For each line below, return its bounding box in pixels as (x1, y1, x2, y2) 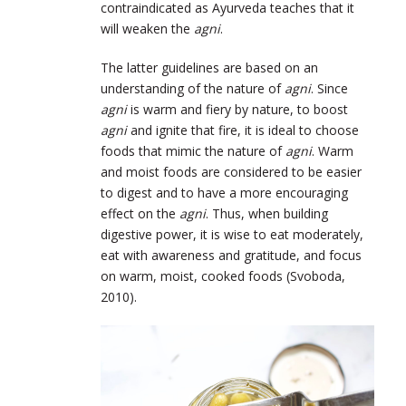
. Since (311, 79, 348, 97)
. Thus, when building (206, 204, 328, 222)
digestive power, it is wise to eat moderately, (101, 225, 363, 243)
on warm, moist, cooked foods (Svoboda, (101, 266, 345, 285)
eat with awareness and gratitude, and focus (101, 246, 362, 264)
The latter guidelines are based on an (101, 58, 318, 76)
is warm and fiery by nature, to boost (127, 100, 348, 118)
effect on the (101, 204, 179, 222)
